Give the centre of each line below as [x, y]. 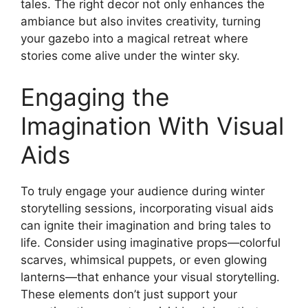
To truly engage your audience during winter [143, 191]
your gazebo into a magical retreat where [134, 39]
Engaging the [95, 97]
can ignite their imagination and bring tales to [146, 225]
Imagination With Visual [152, 125]
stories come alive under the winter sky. [130, 56]
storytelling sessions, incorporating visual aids [147, 208]
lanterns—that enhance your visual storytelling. [150, 277]
